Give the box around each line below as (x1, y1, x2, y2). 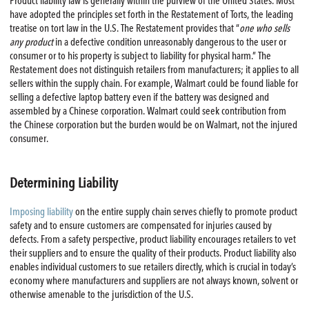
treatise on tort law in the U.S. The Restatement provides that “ (9, 22, 239, 35)
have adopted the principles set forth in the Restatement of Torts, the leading (9, 8, 293, 21)
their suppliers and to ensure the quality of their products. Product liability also (9, 246, 297, 259)
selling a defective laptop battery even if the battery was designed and (9, 91, 269, 104)
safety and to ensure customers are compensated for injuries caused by (9, 219, 272, 232)
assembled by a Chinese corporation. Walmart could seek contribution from (9, 105, 286, 118)
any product (9, 36, 53, 49)
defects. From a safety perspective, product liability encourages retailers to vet (9, 232, 296, 246)
